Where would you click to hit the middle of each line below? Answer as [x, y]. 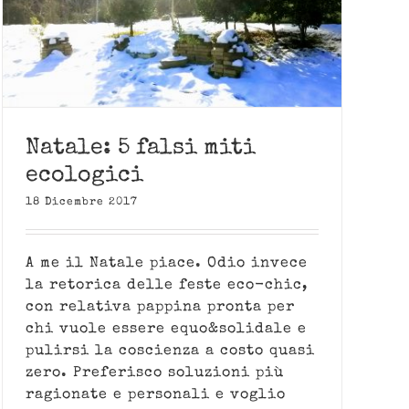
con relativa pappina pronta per [160, 307]
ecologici [84, 175]
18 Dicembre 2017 [82, 202]
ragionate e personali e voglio [156, 395]
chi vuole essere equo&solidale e [166, 329]
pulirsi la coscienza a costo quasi [170, 351]
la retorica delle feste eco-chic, [167, 285]
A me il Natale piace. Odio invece [167, 263]
